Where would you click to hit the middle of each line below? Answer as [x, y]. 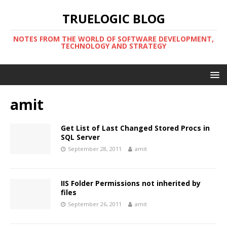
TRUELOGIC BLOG [113, 18]
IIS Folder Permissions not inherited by [131, 183]
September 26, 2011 [95, 204]
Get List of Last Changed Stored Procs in [135, 128]
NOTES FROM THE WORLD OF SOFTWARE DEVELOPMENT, [113, 39]
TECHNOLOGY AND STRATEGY [113, 46]
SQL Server [80, 137]
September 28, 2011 [95, 149]
